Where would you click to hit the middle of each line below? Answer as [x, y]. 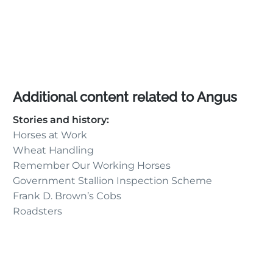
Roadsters [37, 211]
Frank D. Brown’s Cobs [67, 196]
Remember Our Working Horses [91, 165]
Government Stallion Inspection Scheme [112, 180]
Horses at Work [50, 135]
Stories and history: [61, 119]
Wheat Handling [53, 150]
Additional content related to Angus [125, 97]
